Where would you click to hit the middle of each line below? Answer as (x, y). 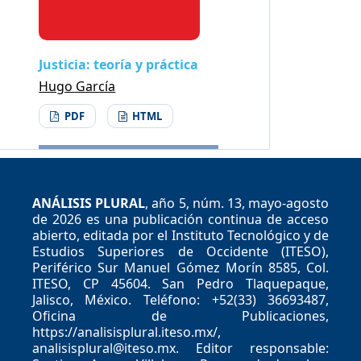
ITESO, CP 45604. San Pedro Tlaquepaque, (180, 283)
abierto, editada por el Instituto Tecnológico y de (180, 235)
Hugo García (77, 86)
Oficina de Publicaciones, (180, 315)
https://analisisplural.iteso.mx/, (126, 332)
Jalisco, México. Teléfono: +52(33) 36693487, (180, 299)
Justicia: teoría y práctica (119, 64)
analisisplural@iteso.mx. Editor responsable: (180, 348)
